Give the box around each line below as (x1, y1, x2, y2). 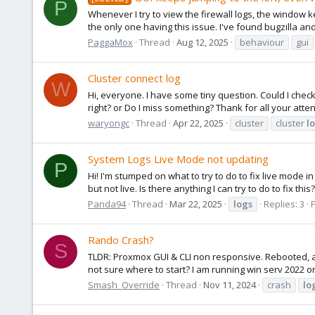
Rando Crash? (88, 233, 154, 247)
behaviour (240, 35, 284, 49)
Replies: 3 (264, 197, 304, 210)
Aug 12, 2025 (176, 35, 229, 49)
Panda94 (88, 197, 126, 210)
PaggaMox (88, 35, 133, 49)
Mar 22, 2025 (169, 197, 222, 210)
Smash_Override (88, 278, 160, 291)
